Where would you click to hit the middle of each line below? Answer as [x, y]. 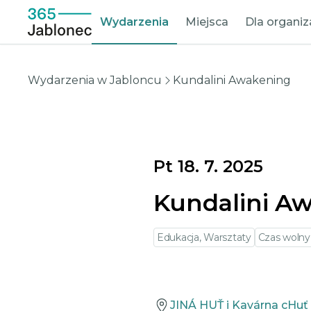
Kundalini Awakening [232, 80]
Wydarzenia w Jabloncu [95, 80]
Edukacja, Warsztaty [204, 237]
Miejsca [207, 22]
